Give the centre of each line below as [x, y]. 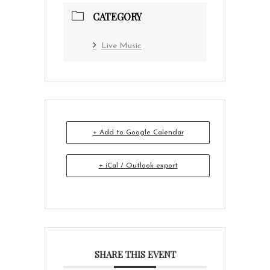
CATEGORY [117, 16]
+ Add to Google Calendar [138, 132]
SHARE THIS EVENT [135, 254]
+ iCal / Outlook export [138, 165]
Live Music [121, 46]
